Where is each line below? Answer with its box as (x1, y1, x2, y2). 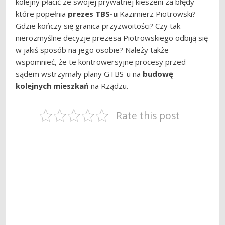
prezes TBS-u (68, 9, 118, 19)
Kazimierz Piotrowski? (118, 9, 198, 19)
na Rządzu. (89, 81, 129, 91)
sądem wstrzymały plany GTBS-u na (16, 69, 143, 79)
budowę (143, 69, 174, 79)
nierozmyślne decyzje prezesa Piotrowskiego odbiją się (16, 33, 208, 43)
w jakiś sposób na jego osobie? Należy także (16, 45, 169, 55)
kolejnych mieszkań (16, 81, 89, 91)
